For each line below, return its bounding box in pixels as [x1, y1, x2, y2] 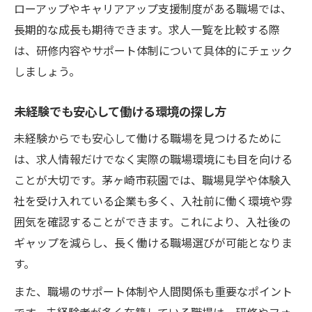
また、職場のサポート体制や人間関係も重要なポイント [14, 282, 292, 299]
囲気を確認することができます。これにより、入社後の [14, 212, 290, 230]
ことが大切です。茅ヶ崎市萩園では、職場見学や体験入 [14, 171, 291, 188]
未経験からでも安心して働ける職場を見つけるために [14, 129, 281, 146]
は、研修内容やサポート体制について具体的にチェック [14, 41, 292, 58]
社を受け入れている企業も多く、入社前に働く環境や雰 [14, 192, 292, 209]
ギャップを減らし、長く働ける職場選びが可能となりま [14, 233, 292, 251]
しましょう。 [14, 62, 80, 79]
